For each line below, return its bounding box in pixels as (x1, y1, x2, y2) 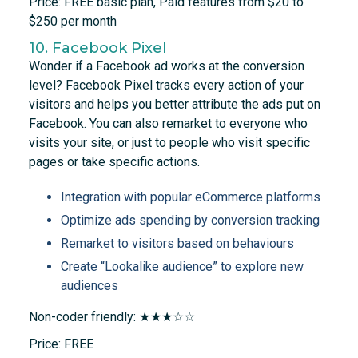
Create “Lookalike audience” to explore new (60, 259, 304, 275)
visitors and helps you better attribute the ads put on (28, 97, 320, 113)
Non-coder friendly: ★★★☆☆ (28, 309, 195, 325)
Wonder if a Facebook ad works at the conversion (28, 58, 304, 74)
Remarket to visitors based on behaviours (60, 236, 294, 252)
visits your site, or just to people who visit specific (28, 135, 310, 151)
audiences (60, 278, 118, 294)
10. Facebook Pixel (28, 39, 166, 58)
